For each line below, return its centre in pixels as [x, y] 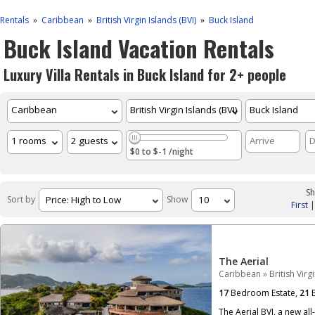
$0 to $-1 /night [162, 152]
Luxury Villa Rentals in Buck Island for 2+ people [145, 75]
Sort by [21, 199]
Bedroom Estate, [264, 293]
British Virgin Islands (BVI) [146, 20]
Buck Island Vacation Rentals [139, 48]
